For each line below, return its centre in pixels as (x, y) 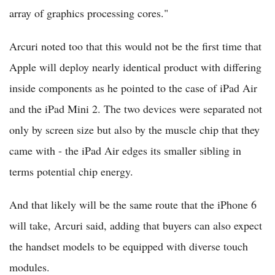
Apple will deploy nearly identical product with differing (135, 67)
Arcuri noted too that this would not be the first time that (135, 46)
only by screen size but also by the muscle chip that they (134, 130)
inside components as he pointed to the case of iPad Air (133, 88)
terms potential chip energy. (71, 172)
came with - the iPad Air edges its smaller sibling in (125, 151)
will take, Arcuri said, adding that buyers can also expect (136, 226)
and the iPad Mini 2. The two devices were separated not (136, 109)
